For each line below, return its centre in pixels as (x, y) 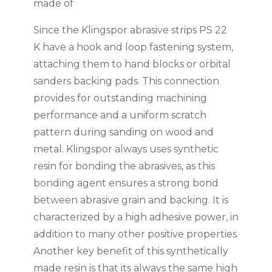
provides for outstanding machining (120, 98)
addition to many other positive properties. (136, 234)
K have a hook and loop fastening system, (133, 47)
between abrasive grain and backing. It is (131, 200)
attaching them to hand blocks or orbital (132, 64)
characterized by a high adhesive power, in (136, 217)
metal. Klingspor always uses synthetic (126, 149)
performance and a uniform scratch (120, 115)
